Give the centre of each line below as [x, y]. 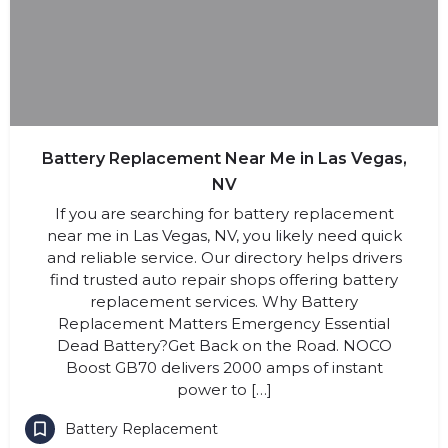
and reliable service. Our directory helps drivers [224, 257]
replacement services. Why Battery [224, 301]
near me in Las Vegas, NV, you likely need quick [224, 235]
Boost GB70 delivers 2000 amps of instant [224, 367]
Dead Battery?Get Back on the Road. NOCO [224, 345]
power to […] [224, 389]
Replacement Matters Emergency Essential [224, 323]
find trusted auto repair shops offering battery [224, 279]
